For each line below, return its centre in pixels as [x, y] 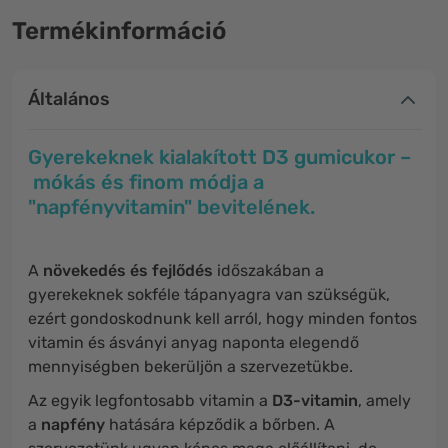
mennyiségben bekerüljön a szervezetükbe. [190, 366]
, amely [384, 400]
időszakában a [268, 270]
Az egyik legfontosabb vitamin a [150, 400]
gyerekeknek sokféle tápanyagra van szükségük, [209, 294]
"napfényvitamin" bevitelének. [171, 207]
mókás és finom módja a [146, 182]
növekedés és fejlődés [128, 270]
